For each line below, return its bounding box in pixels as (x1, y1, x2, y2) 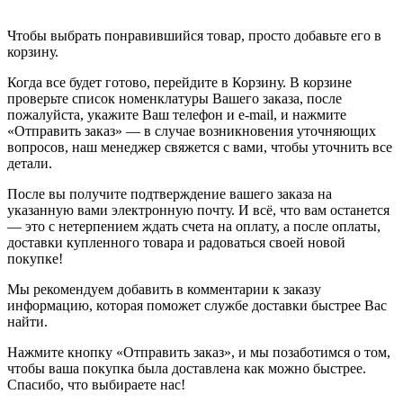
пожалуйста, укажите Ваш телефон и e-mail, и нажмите (7, 106, 346, 122)
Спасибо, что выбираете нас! (7, 376, 185, 392)
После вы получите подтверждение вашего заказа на (7, 185, 332, 201)
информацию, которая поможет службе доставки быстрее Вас (7, 297, 387, 313)
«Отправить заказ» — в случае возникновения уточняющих (7, 122, 376, 139)
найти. (7, 313, 48, 329)
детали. (7, 155, 52, 171)
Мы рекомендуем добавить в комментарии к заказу (7, 281, 321, 297)
